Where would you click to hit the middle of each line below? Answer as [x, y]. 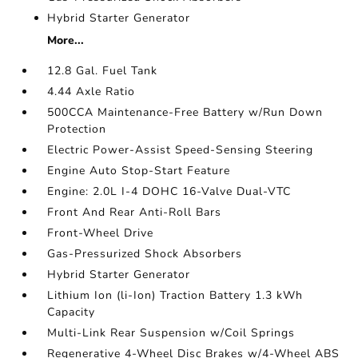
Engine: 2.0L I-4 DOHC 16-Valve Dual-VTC [169, 191]
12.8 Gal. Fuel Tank [103, 71]
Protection [77, 129]
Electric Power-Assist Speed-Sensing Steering [181, 150]
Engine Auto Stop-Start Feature [139, 171]
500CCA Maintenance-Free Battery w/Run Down [185, 112]
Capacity [72, 312]
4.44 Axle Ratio [91, 91]
